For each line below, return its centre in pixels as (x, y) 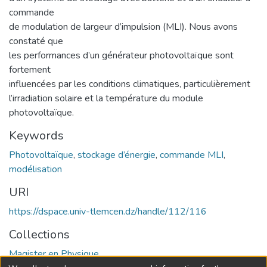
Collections (39, 234)
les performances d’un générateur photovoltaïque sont (121, 55)
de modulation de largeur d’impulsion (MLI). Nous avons (123, 27)
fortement (30, 69)
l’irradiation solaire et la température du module (106, 98)
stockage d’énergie (117, 155)
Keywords (36, 135)
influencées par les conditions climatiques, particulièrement (130, 84)
